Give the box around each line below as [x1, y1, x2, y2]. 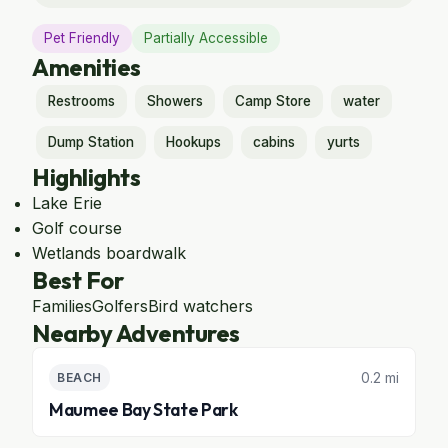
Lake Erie [32, 193, 102, 213]
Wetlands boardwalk [32, 243, 186, 263]
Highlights [32, 162, 141, 192]
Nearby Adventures [32, 318, 240, 348]
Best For [32, 265, 124, 295]
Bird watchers [148, 296, 253, 316]
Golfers [92, 296, 148, 316]
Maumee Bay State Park [49, 398, 238, 421]
